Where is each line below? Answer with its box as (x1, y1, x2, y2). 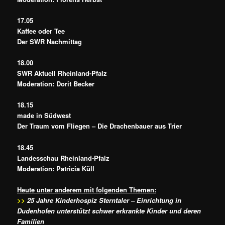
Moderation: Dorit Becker (17, 79, 95, 89)
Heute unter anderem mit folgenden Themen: (17, 184, 157, 194)
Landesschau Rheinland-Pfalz (17, 153, 110, 163)
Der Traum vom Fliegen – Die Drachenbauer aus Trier (17, 121, 182, 131)
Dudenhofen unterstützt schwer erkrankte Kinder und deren (17, 205, 201, 215)
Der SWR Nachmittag (17, 37, 82, 47)
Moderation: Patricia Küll (17, 163, 95, 173)
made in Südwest (17, 110, 71, 121)
